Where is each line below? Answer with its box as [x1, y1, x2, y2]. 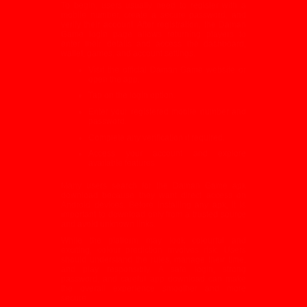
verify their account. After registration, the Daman [61, 20, 246, 30]
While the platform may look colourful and [61, 235, 246, 245]
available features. [88, 158, 157, 169]
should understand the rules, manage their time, [61, 254, 246, 265]
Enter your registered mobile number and [88, 107, 246, 116]
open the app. [88, 74, 140, 84]
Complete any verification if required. [88, 132, 225, 143]
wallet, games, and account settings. [61, 49, 195, 59]
